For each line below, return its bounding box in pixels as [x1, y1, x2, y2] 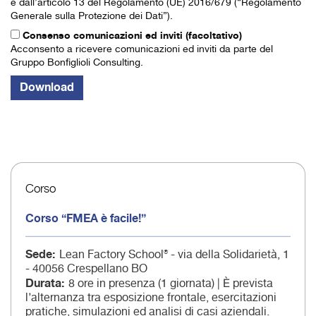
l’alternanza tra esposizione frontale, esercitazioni [25, 289, 276, 308]
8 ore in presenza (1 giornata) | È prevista [68, 275, 273, 293]
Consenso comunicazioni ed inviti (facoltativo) [23, 28, 242, 44]
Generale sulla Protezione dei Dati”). [11, 8, 173, 25]
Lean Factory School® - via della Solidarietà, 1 [59, 246, 289, 265]
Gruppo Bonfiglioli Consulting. [11, 55, 143, 71]
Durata [25, 274, 61, 293]
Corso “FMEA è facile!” [25, 209, 146, 229]
